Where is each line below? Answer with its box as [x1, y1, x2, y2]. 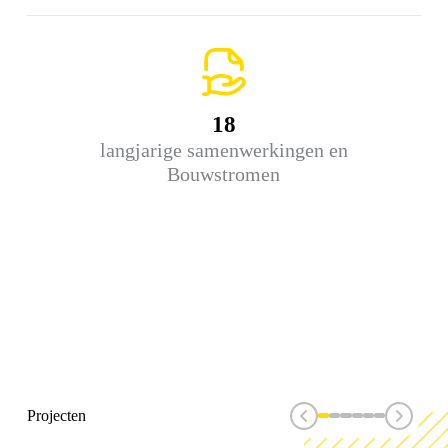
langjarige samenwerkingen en [99, 138, 348, 161]
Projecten [26, 406, 86, 424]
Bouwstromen [167, 162, 281, 185]
